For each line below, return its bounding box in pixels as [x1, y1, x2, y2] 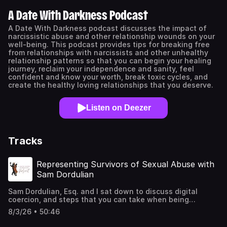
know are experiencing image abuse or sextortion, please [8, 211, 214, 220]
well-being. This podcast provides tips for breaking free [8, 40, 210, 49]
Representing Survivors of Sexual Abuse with [36, 159, 214, 169]
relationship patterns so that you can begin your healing [8, 56, 211, 65]
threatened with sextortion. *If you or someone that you [8, 203, 109, 212]
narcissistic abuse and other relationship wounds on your [8, 32, 215, 41]
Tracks [8, 135, 43, 147]
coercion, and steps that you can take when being [8, 195, 189, 204]
